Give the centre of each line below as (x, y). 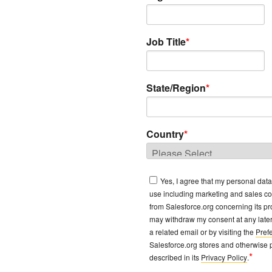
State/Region (176, 88)
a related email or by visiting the (202, 232)
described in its (175, 257)
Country (165, 134)
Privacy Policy (224, 257)
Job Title (166, 42)
